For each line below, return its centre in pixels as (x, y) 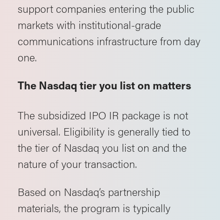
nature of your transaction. (77, 163)
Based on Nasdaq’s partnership (89, 191)
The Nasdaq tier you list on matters (104, 87)
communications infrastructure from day (109, 41)
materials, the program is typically (94, 207)
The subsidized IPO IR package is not (103, 115)
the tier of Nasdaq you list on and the (102, 147)
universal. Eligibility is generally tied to (104, 131)
